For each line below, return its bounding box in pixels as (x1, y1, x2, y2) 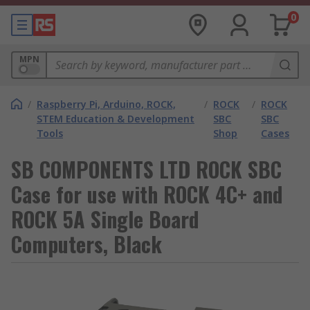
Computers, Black (11, 228, 162, 259)
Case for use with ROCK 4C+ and (11, 179, 283, 210)
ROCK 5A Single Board (11, 203, 199, 235)
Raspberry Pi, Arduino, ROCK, (37, 98, 176, 111)
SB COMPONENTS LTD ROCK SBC (11, 154, 282, 185)
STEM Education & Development (37, 112, 194, 125)
